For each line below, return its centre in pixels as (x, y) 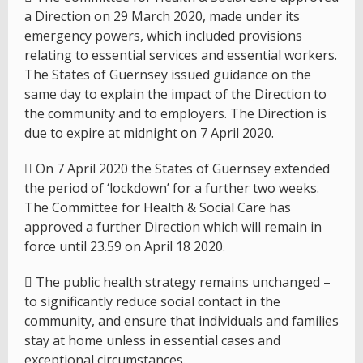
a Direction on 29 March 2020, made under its (162, 17)
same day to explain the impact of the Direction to (175, 94)
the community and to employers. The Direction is (175, 114)
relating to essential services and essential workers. (181, 56)
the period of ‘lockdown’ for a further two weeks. (172, 188)
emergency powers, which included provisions (163, 36)
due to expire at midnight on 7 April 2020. (149, 133)
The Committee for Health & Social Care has (158, 208)
